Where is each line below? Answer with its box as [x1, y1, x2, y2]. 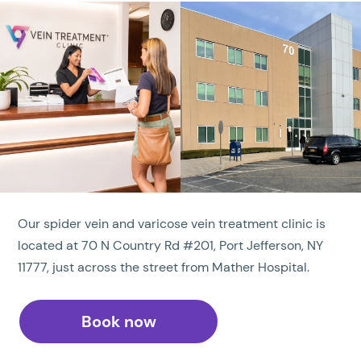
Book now [81, 311, 156, 333]
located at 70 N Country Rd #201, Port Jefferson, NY [18, 237, 324, 255]
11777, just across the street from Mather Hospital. [18, 259, 310, 276]
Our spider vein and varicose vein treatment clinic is [18, 215, 326, 233]
